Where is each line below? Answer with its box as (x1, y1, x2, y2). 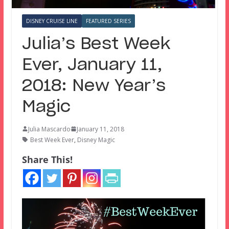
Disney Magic (77, 135, 115, 144)
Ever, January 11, (21, 56, 162, 73)
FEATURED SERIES (85, 17, 131, 25)
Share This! (21, 153, 73, 166)
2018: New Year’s (21, 77, 166, 94)
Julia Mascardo (28, 124, 71, 133)
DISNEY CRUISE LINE (26, 17, 78, 25)
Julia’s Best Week (21, 35, 171, 52)
